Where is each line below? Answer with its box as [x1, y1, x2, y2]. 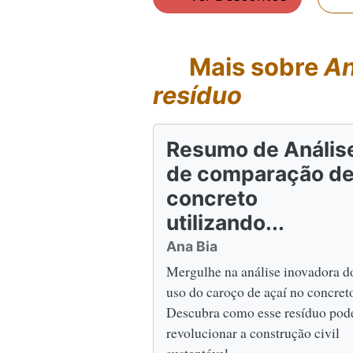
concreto [166, 184, 258, 210]
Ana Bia [166, 237, 217, 255]
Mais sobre [183, 51, 324, 81]
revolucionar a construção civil [166, 322, 340, 342]
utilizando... [166, 209, 284, 235]
